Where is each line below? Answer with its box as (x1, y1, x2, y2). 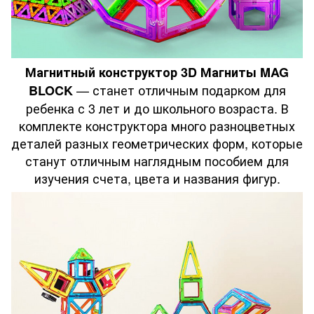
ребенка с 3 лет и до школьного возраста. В (25, 98, 289, 117)
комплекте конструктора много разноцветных (19, 116, 295, 135)
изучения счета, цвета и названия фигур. (34, 168, 280, 187)
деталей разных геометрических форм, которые (11, 133, 303, 152)
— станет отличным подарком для (76, 80, 286, 99)
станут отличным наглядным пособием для (25, 151, 289, 170)
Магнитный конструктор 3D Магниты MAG (25, 62, 289, 81)
